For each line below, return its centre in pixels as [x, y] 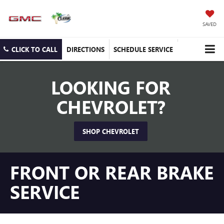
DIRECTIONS [85, 49]
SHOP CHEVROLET [111, 131]
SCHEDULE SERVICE [143, 49]
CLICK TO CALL [34, 49]
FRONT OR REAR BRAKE [112, 172]
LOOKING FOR [111, 87]
